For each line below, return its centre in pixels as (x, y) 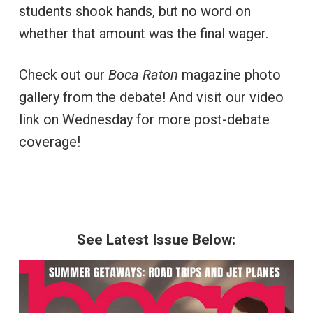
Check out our (63, 74)
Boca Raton (143, 74)
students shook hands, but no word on (134, 11)
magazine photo (229, 74)
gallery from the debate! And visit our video (151, 97)
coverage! (49, 141)
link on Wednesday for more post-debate (144, 119)
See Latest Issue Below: (156, 239)
